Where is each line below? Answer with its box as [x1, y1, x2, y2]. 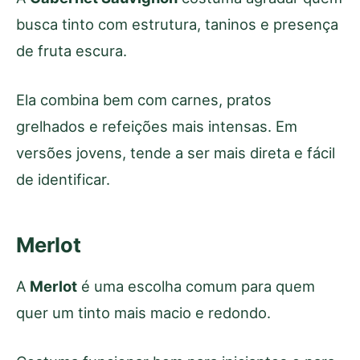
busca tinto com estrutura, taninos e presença [16, 14, 338, 33]
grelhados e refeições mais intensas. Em [16, 117, 297, 135]
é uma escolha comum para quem [77, 276, 315, 295]
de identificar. [16, 170, 110, 188]
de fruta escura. [16, 41, 127, 59]
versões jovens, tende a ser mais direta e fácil [16, 143, 335, 162]
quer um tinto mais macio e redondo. [16, 303, 271, 321]
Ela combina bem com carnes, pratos [16, 90, 272, 108]
